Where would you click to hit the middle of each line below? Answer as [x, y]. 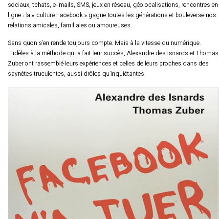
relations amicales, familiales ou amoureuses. [70, 26]
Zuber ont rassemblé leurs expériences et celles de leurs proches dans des [108, 64]
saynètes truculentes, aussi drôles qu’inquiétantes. [77, 75]
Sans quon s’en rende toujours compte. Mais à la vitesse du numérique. [104, 44]
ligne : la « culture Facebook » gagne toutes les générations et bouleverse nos [112, 16]
